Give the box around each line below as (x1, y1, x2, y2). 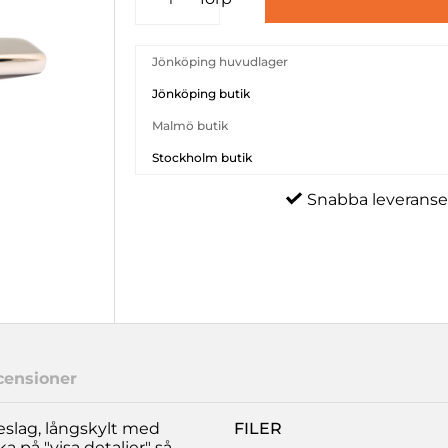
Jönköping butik (152, 86, 251, 101)
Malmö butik (152, 118, 229, 133)
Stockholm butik (152, 150, 253, 165)
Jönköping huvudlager (152, 54, 289, 69)
